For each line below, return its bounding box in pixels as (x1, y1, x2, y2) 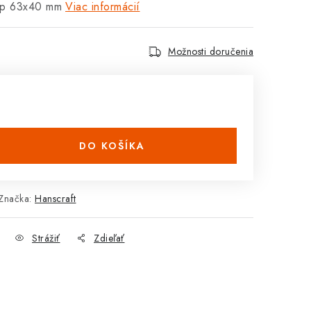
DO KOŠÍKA (78, 139, 145, 153)
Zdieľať (94, 231, 125, 245)
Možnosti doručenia (168, 44, 253, 58)
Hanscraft (35, 192, 76, 205)
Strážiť (32, 231, 60, 245)
